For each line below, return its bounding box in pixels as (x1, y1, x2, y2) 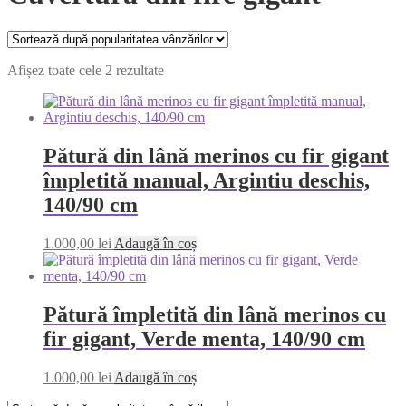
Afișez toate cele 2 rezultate (7, 62, 164, 78)
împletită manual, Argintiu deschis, (43, 168, 370, 192)
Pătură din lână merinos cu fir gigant (43, 143, 389, 168)
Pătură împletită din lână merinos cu (43, 302, 386, 326)
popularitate (163, 93, 230, 110)
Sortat (163, 61, 197, 77)
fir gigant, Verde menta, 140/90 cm (43, 326, 365, 351)
